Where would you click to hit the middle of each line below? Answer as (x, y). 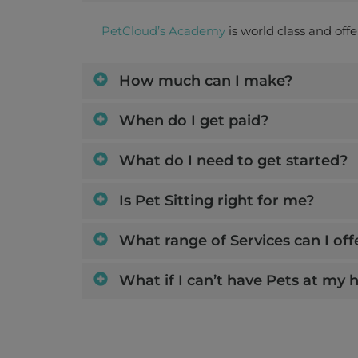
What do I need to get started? (231, 161)
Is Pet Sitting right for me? (215, 201)
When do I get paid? (192, 121)
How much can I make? (204, 81)
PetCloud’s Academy (163, 31)
